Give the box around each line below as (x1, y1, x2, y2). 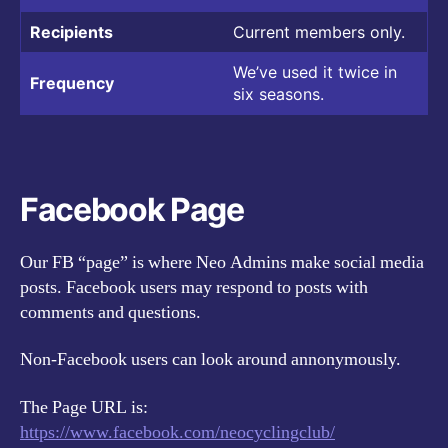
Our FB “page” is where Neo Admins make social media (20, 250, 424, 274)
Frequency (30, 72, 114, 93)
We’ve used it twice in (233, 61, 397, 82)
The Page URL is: (20, 395, 148, 419)
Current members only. (233, 21, 405, 42)
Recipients (30, 21, 113, 42)
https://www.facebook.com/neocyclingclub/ (20, 420, 335, 444)
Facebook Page (20, 189, 244, 229)
